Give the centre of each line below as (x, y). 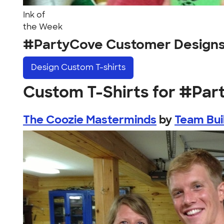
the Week (43, 27)
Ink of (34, 15)
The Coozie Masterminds (90, 119)
